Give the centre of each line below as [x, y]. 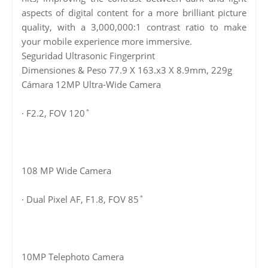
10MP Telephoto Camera [73, 256]
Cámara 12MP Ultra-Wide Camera [91, 84]
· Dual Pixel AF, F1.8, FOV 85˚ [83, 199]
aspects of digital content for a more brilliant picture [134, 12]
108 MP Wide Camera [66, 170]
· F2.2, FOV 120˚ [56, 113]
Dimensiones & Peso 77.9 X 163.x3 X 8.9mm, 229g [127, 70]
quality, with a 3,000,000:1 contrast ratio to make [134, 27]
